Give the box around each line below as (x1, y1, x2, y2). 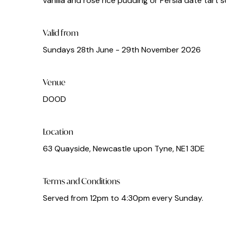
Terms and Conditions (43, 176, 120, 187)
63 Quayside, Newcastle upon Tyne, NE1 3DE (43, 143, 205, 154)
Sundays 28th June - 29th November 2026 (43, 44, 201, 55)
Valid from (43, 27, 79, 38)
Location (43, 126, 73, 137)
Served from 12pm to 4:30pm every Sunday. (43, 193, 205, 204)
